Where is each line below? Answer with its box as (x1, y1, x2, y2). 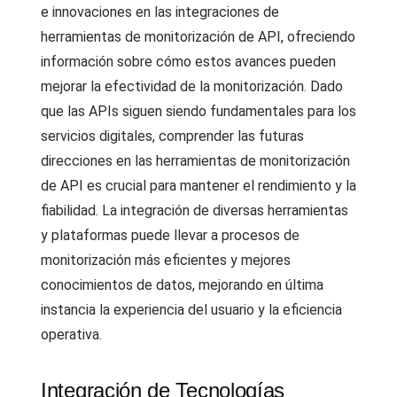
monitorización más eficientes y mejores (41, 252, 291, 269)
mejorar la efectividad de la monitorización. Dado (41, 78, 343, 95)
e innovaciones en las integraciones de (41, 4, 279, 20)
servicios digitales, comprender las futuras (41, 128, 304, 144)
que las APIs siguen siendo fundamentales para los (41, 103, 356, 120)
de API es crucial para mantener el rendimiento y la (41, 177, 356, 194)
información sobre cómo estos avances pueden (41, 53, 336, 70)
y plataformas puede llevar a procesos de (41, 227, 300, 244)
